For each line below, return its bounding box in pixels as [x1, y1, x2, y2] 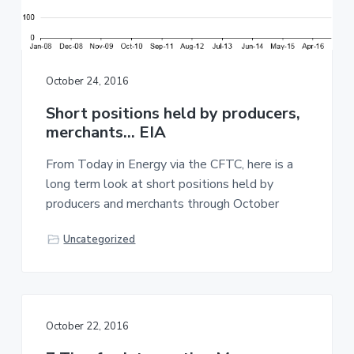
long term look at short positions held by [45, 175, 273, 193]
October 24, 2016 [45, 74, 129, 89]
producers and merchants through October [45, 194, 279, 213]
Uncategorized [63, 232, 136, 247]
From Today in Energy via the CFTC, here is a [45, 155, 293, 173]
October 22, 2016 [45, 318, 129, 333]
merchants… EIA [45, 121, 166, 143]
